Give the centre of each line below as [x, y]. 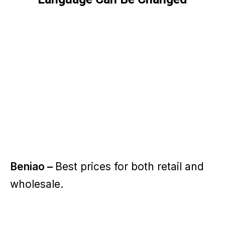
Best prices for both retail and [130, 167]
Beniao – [33, 167]
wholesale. [37, 184]
